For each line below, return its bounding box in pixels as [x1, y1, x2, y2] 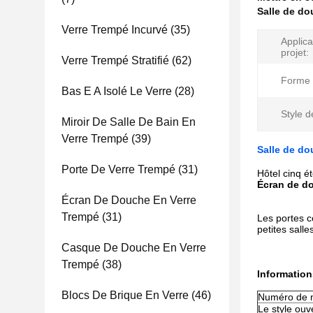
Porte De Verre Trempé [61, 163, 175, 175]
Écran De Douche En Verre [61, 194, 196, 206]
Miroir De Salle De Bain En [61, 116, 196, 128]
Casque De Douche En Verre [61, 242, 206, 254]
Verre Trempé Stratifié [61, 54, 169, 66]
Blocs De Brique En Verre [61, 289, 189, 301]
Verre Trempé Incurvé [61, 24, 168, 36]
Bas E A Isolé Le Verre [61, 85, 172, 97]
